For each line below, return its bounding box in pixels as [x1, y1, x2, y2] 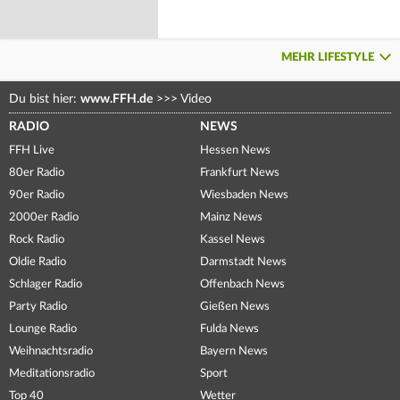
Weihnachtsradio [9, 345, 93, 357]
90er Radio [9, 188, 64, 201]
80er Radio [9, 166, 64, 179]
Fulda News [200, 322, 259, 335]
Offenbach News [200, 278, 285, 290]
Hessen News [200, 144, 271, 156]
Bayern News [200, 345, 268, 357]
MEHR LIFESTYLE [281, 51, 374, 63]
